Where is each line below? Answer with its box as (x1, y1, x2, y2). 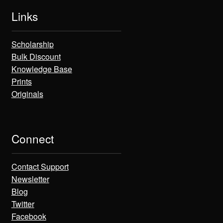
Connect (11, 130, 54, 147)
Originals (11, 88, 43, 100)
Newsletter (11, 173, 49, 185)
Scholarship (11, 38, 54, 50)
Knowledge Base (11, 63, 72, 75)
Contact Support (11, 161, 69, 173)
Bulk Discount (11, 51, 61, 63)
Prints (11, 76, 32, 88)
